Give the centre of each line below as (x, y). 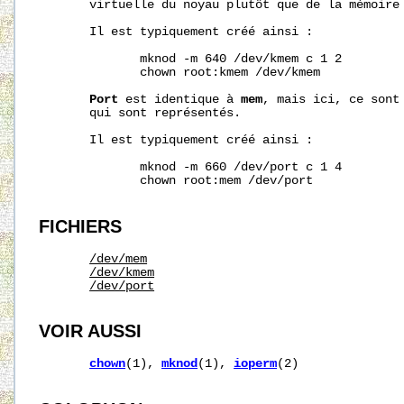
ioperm (256, 364)
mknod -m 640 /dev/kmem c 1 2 (191, 60)
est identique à (180, 100)
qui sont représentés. (140, 114)
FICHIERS (81, 226)
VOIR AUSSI (91, 331)
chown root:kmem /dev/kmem (180, 73)
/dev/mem (119, 259)
